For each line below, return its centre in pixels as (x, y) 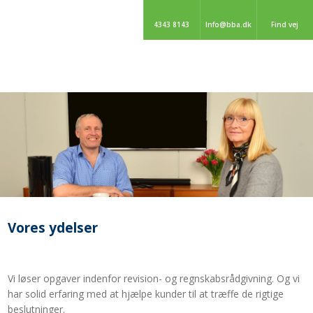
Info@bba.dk (228, 24)
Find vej (285, 24)
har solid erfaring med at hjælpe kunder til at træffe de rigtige (145, 294)
